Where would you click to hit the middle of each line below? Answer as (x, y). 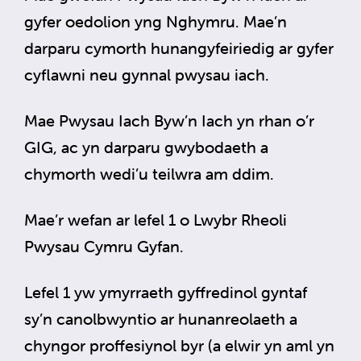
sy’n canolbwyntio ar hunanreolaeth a (161, 318)
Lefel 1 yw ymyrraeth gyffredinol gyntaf (166, 292)
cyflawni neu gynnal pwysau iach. (149, 74)
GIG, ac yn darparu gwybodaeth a (146, 147)
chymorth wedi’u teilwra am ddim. (149, 173)
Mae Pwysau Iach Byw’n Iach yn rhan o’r (169, 120)
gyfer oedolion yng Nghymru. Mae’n (156, 21)
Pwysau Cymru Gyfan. (104, 246)
